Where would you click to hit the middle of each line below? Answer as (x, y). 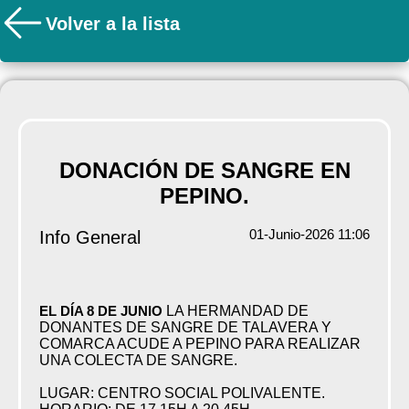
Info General (89, 238)
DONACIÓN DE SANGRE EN (204, 171)
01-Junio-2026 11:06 (310, 235)
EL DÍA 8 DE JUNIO (100, 311)
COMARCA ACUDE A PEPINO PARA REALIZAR (199, 344)
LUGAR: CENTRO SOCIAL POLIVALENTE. (182, 393)
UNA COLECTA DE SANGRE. (138, 361)
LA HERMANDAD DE (235, 311)
